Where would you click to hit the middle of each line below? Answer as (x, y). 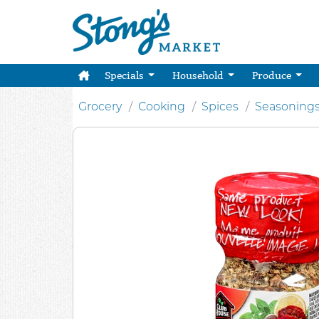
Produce (272, 75)
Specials (125, 75)
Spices (220, 106)
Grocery (100, 106)
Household (199, 75)
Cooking (162, 106)
